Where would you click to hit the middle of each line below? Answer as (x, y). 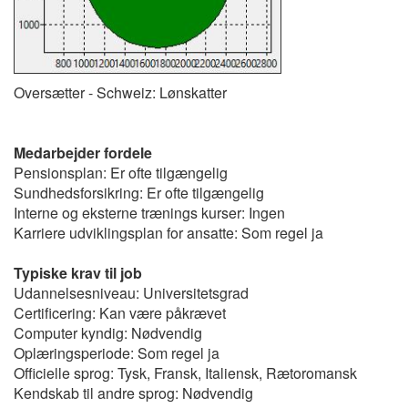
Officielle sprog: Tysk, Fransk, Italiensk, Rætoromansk (185, 373)
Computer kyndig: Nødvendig (108, 333)
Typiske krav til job (78, 273)
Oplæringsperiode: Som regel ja (117, 353)
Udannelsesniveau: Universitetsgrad (131, 293)
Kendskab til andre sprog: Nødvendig (133, 393)
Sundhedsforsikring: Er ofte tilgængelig (139, 193)
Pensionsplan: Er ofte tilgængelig (121, 173)
